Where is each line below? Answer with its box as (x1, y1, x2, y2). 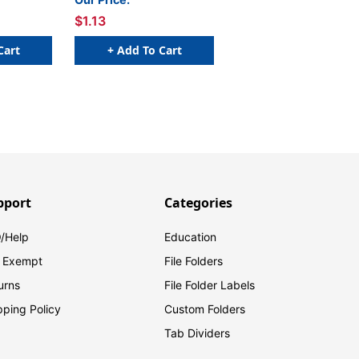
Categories (164, 194, 233, 212)
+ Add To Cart (107, 42, 182, 58)
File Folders (164, 254, 224, 268)
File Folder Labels (164, 278, 256, 292)
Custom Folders (164, 302, 246, 317)
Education (164, 230, 217, 244)
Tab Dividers (164, 326, 231, 341)
